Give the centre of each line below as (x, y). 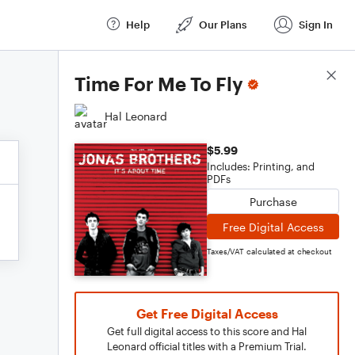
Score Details (304, 76)
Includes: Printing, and (261, 166)
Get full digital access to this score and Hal (207, 331)
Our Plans (223, 24)
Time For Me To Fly (159, 84)
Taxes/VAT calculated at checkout (269, 251)
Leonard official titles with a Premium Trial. (207, 346)
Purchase (273, 201)
